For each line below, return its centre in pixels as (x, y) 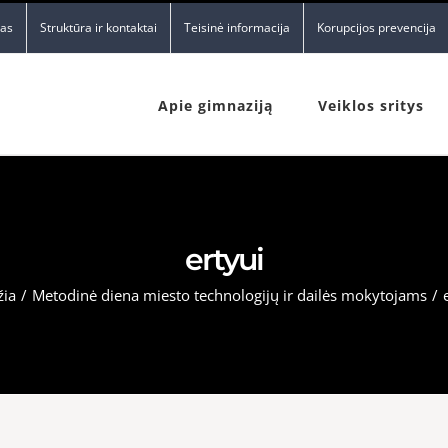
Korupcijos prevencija (376, 27)
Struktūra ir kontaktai (98, 27)
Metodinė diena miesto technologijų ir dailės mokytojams (229, 294)
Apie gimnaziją (215, 105)
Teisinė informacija (237, 27)
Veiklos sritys (371, 105)
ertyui (224, 259)
